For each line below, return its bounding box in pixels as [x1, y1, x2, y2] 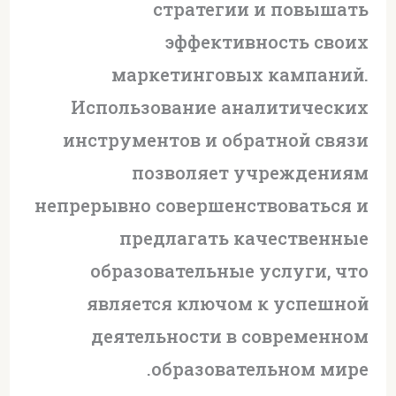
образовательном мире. [151, 356, 369, 380]
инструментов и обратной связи [63, 127, 369, 151]
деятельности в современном [91, 324, 369, 347]
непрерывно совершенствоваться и [34, 193, 369, 217]
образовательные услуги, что [90, 258, 369, 282]
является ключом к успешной [87, 291, 369, 315]
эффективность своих [165, 29, 369, 53]
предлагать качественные [119, 225, 369, 249]
